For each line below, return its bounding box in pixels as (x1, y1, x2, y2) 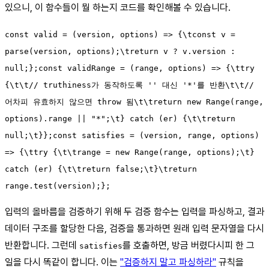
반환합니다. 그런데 (5, 239, 79, 251)
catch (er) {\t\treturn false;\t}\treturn (5, 164, 197, 174)
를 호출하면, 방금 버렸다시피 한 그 (122, 239, 255, 251)
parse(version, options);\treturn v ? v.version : (5, 46, 235, 56)
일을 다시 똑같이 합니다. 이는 (5, 256, 120, 268)
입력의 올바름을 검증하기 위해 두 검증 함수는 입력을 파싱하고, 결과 (5, 205, 264, 217)
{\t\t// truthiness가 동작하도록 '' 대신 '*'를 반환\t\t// (5, 80, 254, 89)
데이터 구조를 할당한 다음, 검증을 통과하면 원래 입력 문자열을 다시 (5, 222, 264, 234)
